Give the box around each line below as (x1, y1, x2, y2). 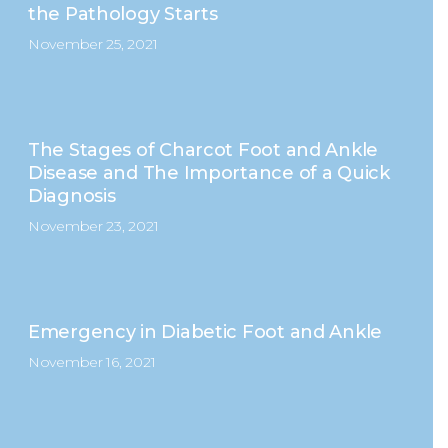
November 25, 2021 (27, 35, 158, 53)
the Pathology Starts (27, 3, 218, 25)
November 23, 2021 (27, 217, 159, 235)
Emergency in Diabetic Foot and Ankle (27, 321, 383, 343)
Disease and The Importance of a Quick (27, 162, 390, 184)
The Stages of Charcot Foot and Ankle (27, 139, 379, 161)
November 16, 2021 (27, 353, 156, 371)
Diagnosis (27, 185, 116, 207)
